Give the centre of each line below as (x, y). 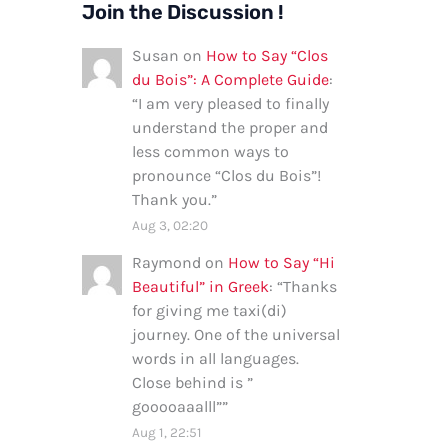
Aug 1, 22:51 (167, 432)
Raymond (166, 262)
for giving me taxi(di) (209, 310)
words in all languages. (215, 358)
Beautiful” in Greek (200, 286)
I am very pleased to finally (233, 103)
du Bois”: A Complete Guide (230, 79)
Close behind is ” (192, 382)
